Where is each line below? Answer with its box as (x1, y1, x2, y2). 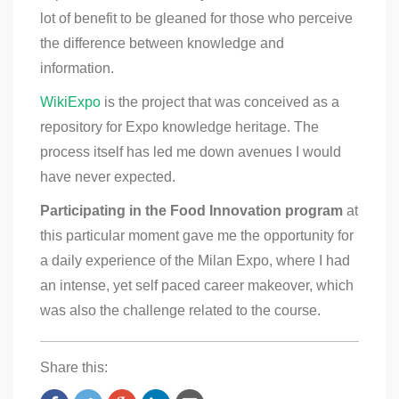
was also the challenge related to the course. (40, 303, 321, 319)
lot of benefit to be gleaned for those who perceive (40, 11, 353, 27)
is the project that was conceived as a (101, 94, 339, 110)
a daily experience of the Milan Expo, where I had (40, 253, 350, 269)
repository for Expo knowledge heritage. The (40, 119, 319, 135)
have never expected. (40, 169, 175, 185)
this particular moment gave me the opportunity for (40, 228, 354, 244)
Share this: (40, 360, 108, 376)
